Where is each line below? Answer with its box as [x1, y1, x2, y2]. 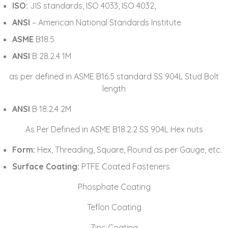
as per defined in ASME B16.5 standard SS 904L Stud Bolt [9, 71, 219, 82]
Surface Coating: [12, 161, 80, 172]
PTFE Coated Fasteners [79, 161, 170, 172]
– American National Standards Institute [32, 17, 182, 28]
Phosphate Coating [77, 182, 151, 192]
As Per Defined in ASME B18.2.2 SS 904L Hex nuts [25, 124, 203, 135]
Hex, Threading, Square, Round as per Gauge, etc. [35, 145, 222, 155]
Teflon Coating [87, 202, 141, 213]
